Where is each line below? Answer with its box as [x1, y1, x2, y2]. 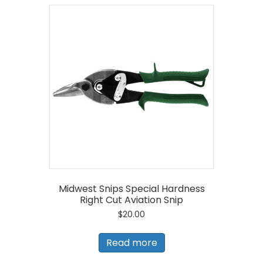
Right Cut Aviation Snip [80, 193, 183, 207]
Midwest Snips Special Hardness [58, 181, 205, 195]
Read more [106, 235, 157, 249]
